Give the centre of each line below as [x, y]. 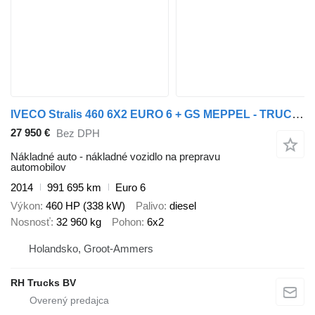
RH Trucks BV [43, 282]
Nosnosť [31, 222]
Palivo [150, 206]
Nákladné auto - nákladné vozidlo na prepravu [115, 156]
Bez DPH [78, 134]
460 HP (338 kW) [85, 206]
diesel [183, 206]
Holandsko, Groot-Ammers [91, 248]
